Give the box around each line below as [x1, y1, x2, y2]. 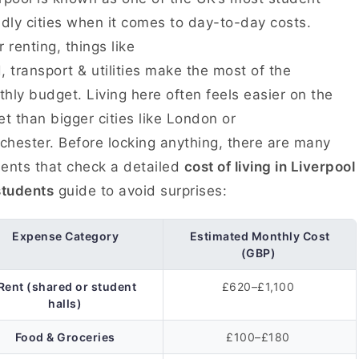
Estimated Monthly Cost [189, 229, 330, 243]
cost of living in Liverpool [184, 159, 355, 175]
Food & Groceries [14, 330, 115, 344]
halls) [48, 296, 83, 310]
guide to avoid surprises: [54, 183, 232, 199]
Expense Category [12, 229, 119, 243]
